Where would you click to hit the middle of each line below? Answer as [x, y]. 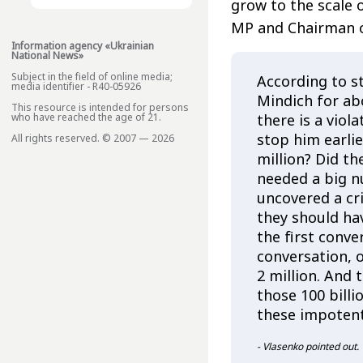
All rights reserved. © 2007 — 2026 [93, 139]
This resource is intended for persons [100, 108]
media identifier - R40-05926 [76, 87]
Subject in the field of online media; [92, 77]
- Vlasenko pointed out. [308, 347]
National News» [47, 56]
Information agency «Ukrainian [83, 46]
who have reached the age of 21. [86, 117]
